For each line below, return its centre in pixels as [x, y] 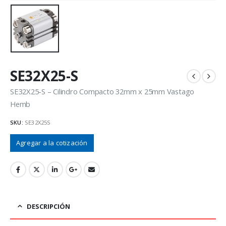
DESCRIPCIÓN [48, 207]
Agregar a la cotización [52, 143]
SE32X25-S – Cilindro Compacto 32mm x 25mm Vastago [102, 92]
